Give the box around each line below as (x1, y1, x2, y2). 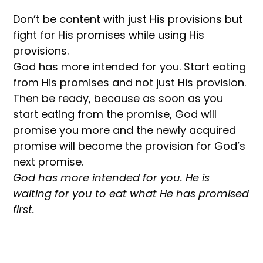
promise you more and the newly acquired (13, 122, 237, 137)
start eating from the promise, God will (13, 106, 217, 122)
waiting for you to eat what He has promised (13, 186, 249, 201)
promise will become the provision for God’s (13, 138, 246, 153)
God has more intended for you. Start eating (13, 59, 247, 74)
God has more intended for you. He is (13, 170, 210, 185)
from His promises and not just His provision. (13, 75, 247, 90)
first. (13, 201, 35, 217)
